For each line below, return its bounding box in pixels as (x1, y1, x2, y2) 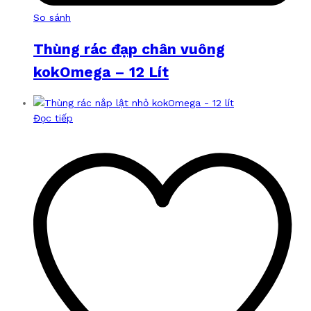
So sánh (33, 12, 71, 24)
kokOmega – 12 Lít (33, 62, 169, 81)
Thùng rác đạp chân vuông (33, 40, 225, 58)
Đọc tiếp (33, 112, 73, 124)
